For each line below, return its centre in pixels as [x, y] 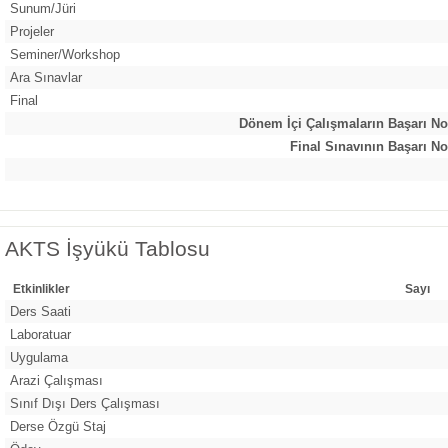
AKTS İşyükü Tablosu [107, 248]
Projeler [32, 31]
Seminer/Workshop [65, 54]
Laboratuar [40, 334]
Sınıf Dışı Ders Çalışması [85, 403]
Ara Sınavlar [46, 77]
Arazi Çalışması [56, 380]
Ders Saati [40, 311]
